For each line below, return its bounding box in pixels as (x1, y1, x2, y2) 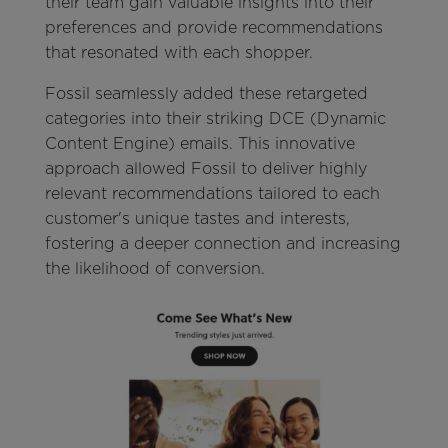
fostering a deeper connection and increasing (44, 233, 401, 253)
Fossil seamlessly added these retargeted (44, 83, 368, 103)
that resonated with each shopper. (44, 42, 313, 62)
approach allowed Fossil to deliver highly (44, 158, 367, 178)
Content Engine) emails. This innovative (44, 133, 355, 153)
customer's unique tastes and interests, (44, 208, 350, 228)
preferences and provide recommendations (44, 17, 383, 37)
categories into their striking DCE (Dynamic (44, 108, 386, 128)
